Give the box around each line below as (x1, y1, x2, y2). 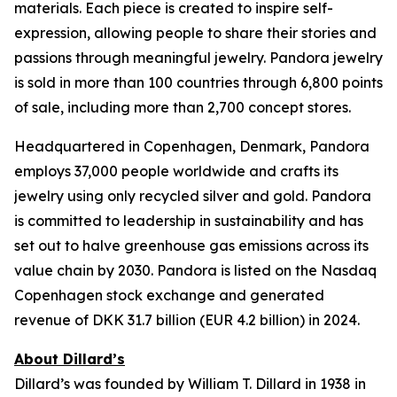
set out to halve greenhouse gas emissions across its (14, 237, 369, 254)
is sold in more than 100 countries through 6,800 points (14, 74, 383, 91)
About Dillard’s (14, 350, 125, 368)
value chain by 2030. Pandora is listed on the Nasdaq (14, 261, 377, 279)
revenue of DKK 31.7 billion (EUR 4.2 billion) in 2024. (14, 311, 360, 329)
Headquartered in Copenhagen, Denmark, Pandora (14, 137, 370, 155)
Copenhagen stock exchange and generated (14, 286, 324, 304)
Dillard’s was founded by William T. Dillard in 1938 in (14, 375, 366, 393)
